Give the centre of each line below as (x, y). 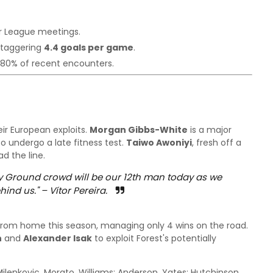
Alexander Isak (58, 238)
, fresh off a (217, 143)
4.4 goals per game (89, 48)
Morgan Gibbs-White (139, 130)
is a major (210, 130)
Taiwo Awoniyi (159, 143)
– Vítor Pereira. (74, 190)
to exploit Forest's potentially (154, 238)
